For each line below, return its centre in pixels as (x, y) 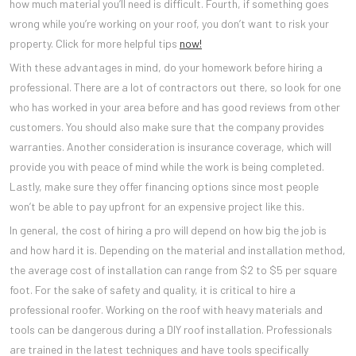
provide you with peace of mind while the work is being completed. (167, 166)
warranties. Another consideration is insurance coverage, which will (170, 146)
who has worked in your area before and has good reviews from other (175, 106)
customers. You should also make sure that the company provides (167, 126)
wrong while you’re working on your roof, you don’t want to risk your (169, 23)
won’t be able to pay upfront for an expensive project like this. (157, 206)
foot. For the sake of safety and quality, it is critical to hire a (153, 289)
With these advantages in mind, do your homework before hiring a (166, 67)
